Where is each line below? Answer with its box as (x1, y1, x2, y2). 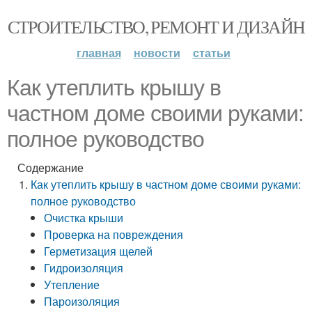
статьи (192, 45, 231, 61)
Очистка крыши (44, 210, 124, 226)
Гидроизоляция (44, 260, 124, 276)
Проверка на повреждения (44, 226, 184, 242)
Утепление (44, 276, 100, 292)
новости (133, 45, 180, 61)
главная (76, 45, 121, 61)
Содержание (17, 159, 84, 175)
